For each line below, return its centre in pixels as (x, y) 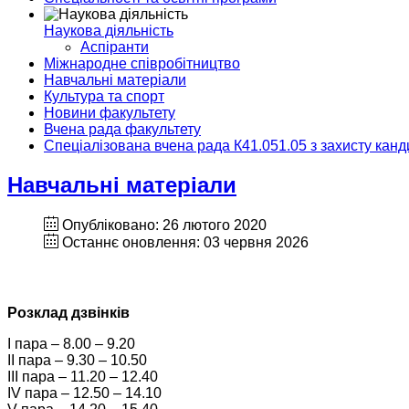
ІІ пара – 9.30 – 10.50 (77, 361)
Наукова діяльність (109, 31)
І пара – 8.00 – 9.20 (71, 344)
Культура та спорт (104, 96)
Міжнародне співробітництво (142, 63)
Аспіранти (115, 47)
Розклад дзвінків (68, 313)
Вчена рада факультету (122, 129)
